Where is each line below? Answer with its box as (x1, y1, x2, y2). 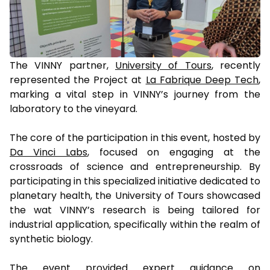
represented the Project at (10, 72, 146, 87)
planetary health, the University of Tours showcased (10, 188, 260, 202)
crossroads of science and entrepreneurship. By (10, 159, 260, 174)
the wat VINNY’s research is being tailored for (10, 202, 260, 217)
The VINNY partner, (10, 58, 115, 72)
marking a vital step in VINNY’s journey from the (10, 87, 260, 101)
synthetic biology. (10, 231, 93, 246)
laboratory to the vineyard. (10, 101, 137, 116)
